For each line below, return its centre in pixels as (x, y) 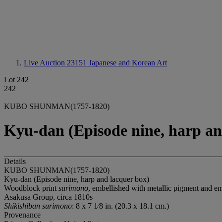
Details (15, 161)
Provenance (22, 215)
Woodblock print (31, 188)
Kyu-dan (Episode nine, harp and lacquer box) (77, 179)
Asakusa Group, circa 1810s (48, 197)
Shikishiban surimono (38, 206)
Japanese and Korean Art (128, 63)
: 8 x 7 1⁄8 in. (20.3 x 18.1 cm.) (120, 206)
